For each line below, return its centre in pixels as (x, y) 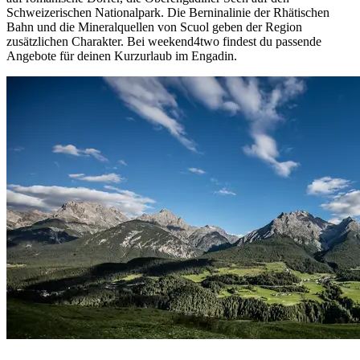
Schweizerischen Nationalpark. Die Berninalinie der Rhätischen (168, 13)
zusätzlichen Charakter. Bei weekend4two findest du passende (164, 42)
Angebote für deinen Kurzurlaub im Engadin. (122, 56)
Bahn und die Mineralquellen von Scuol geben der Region (154, 27)
